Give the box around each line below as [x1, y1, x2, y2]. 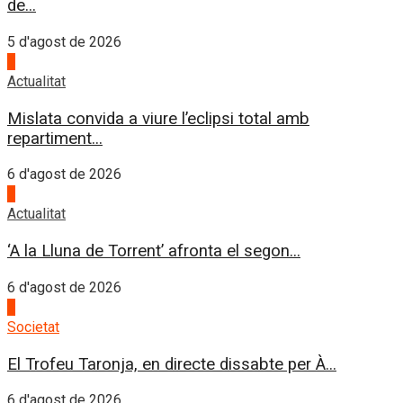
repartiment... [7, 128, 103, 148]
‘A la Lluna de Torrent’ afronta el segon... [7, 241, 300, 262]
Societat [7, 318, 59, 336]
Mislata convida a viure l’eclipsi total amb [7, 108, 309, 129]
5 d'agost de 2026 [7, 32, 121, 50]
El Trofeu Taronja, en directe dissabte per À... [7, 354, 336, 374]
